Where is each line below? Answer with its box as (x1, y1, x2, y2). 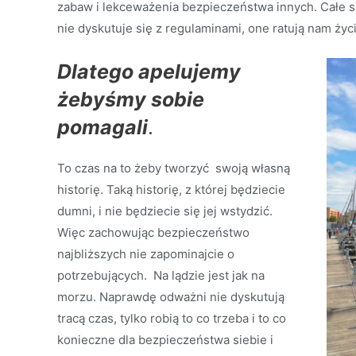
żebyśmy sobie (57, 87, 204, 111)
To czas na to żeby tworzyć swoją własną (57, 161, 290, 176)
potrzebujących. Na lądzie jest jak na (57, 268, 265, 283)
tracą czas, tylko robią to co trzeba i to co (57, 311, 286, 326)
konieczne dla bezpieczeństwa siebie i (57, 332, 273, 347)
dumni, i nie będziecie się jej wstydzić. (57, 203, 273, 219)
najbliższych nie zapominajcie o (57, 246, 234, 261)
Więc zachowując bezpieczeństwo (57, 225, 250, 240)
